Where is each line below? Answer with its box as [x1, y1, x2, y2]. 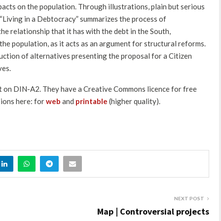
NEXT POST [174, 195, 204, 201]
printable [75, 96, 108, 106]
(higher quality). [108, 96, 162, 106]
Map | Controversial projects [97, 205, 209, 217]
